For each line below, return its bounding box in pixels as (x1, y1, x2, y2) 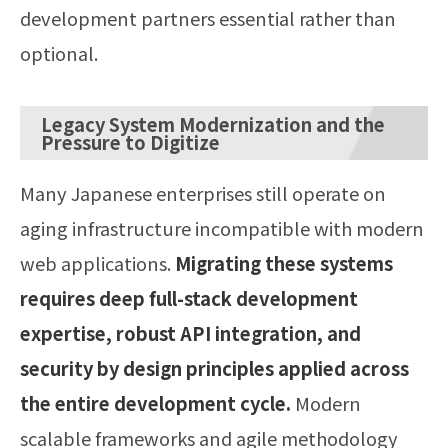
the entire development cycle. (20, 390, 291, 417)
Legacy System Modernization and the (41, 111, 385, 138)
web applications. (20, 250, 175, 277)
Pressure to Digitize (41, 129, 220, 156)
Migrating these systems (175, 250, 393, 277)
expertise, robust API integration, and (20, 320, 361, 347)
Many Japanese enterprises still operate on (20, 180, 386, 207)
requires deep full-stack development (20, 285, 358, 312)
